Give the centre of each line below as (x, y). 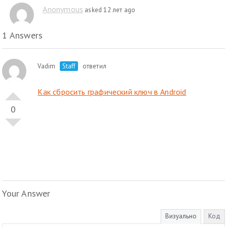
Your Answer (26, 193)
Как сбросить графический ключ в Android (112, 92)
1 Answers (23, 35)
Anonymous (63, 9)
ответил (93, 66)
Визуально (181, 216)
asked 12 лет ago (109, 10)
